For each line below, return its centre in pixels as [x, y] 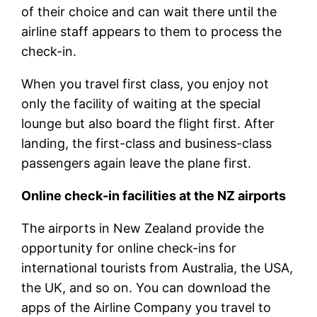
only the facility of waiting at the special [141, 103]
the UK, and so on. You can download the [146, 287]
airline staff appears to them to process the [152, 31]
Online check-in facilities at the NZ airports [155, 195]
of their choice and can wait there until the [149, 11]
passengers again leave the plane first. [137, 163]
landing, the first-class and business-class [147, 143]
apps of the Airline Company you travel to [146, 307]
